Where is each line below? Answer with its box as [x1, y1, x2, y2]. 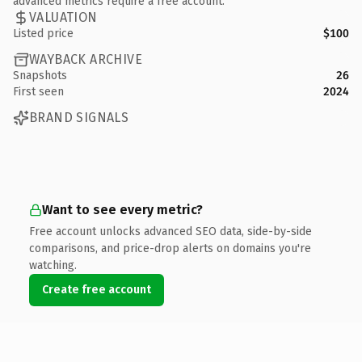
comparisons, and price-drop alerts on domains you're [29, 241, 311, 255]
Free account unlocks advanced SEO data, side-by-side [29, 224, 312, 238]
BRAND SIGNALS [29, 110, 129, 125]
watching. [29, 258, 77, 272]
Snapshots [13, 68, 67, 82]
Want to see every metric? [42, 201, 203, 217]
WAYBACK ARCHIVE [29, 52, 142, 67]
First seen [13, 84, 64, 99]
